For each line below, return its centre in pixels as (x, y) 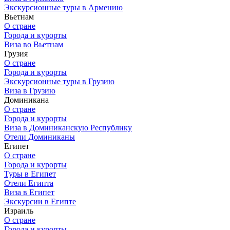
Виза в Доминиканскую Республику (68, 128)
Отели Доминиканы (40, 137)
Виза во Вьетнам (34, 44)
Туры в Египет (30, 174)
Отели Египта (29, 183)
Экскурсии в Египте (40, 202)
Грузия (16, 54)
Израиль (19, 211)
